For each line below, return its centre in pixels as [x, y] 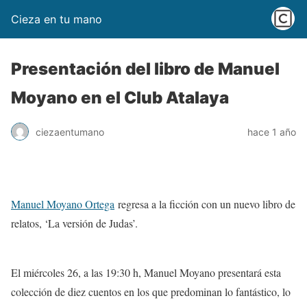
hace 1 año [272, 132]
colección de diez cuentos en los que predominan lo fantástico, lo [151, 292]
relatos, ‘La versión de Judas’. [74, 223]
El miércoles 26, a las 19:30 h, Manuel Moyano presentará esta [146, 272]
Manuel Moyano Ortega [63, 204]
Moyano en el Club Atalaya [120, 98]
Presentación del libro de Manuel [145, 69]
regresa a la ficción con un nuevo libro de [205, 204]
